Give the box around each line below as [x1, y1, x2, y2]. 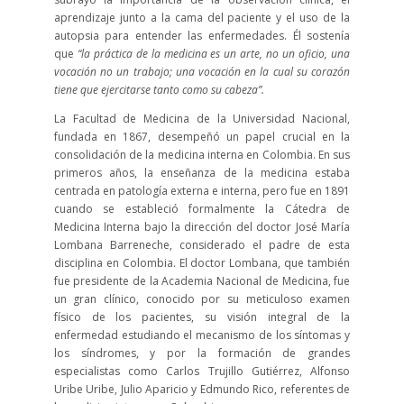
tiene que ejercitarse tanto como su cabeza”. [53, 82, 264, 97]
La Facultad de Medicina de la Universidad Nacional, [53, 111, 351, 126]
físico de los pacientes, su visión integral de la [53, 309, 351, 325]
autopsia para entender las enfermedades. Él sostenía [53, 28, 351, 43]
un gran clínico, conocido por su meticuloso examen [53, 291, 351, 307]
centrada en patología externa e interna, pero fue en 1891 [53, 183, 351, 198]
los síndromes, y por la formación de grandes [53, 345, 351, 361]
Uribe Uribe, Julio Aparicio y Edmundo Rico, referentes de [53, 381, 351, 397]
